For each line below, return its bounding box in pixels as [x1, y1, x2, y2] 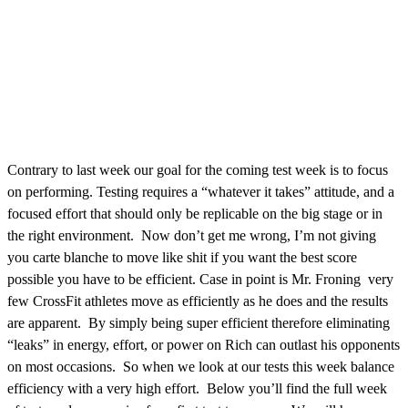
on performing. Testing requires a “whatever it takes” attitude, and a [7, 183, 394, 199]
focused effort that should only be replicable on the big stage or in [7, 205, 382, 221]
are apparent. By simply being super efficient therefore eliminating [7, 314, 390, 331]
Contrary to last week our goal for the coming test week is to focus [7, 161, 388, 178]
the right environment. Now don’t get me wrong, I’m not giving [7, 227, 376, 243]
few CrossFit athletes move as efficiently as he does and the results [7, 292, 388, 309]
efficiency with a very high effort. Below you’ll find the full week [7, 380, 387, 396]
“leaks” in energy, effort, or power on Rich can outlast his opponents [7, 336, 400, 352]
